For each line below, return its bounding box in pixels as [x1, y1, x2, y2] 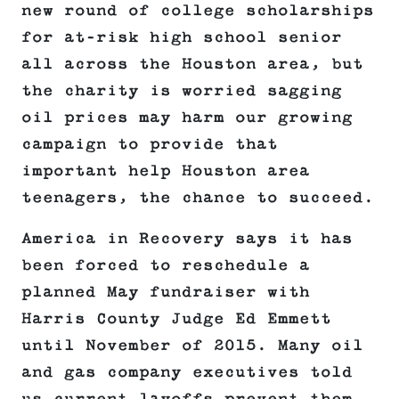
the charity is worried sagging [21, 82, 342, 101]
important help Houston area [21, 162, 310, 181]
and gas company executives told [21, 363, 353, 382]
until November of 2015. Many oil [21, 337, 363, 355]
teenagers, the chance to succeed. [21, 189, 374, 208]
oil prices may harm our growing [21, 109, 353, 127]
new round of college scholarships [21, 2, 374, 20]
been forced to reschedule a [21, 256, 310, 275]
